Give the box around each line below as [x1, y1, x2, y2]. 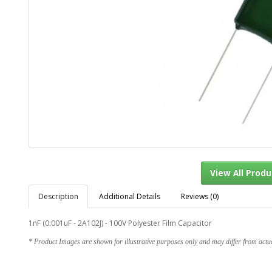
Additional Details [99, 191, 160, 202]
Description [38, 191, 78, 202]
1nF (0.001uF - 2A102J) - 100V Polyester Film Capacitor [29, 218, 212, 228]
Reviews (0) [181, 191, 219, 202]
